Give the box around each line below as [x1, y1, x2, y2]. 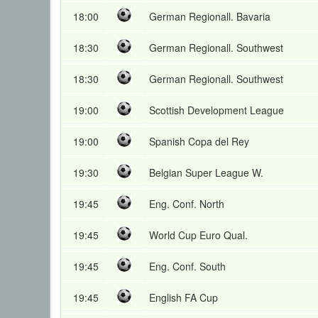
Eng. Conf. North [149, 197, 224, 211]
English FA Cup [149, 290, 218, 305]
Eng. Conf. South [149, 259, 226, 273]
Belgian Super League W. [149, 165, 263, 180]
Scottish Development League [149, 103, 284, 117]
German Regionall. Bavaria [149, 9, 270, 23]
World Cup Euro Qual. [149, 228, 248, 242]
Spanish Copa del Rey [149, 134, 249, 148]
